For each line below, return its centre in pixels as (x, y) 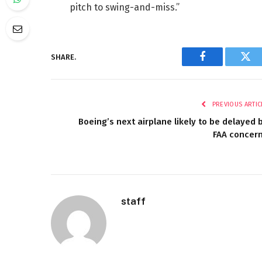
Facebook (222, 65)
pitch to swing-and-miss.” (124, 7)
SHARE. (63, 57)
